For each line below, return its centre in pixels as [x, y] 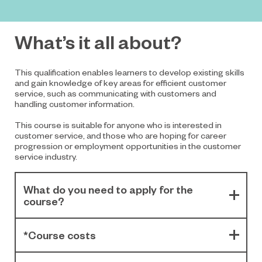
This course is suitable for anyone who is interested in [118, 124]
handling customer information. [75, 103]
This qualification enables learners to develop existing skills [130, 72]
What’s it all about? [98, 41]
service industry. [46, 156]
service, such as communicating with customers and [116, 93]
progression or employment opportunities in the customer [128, 145]
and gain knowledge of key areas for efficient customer [120, 82]
